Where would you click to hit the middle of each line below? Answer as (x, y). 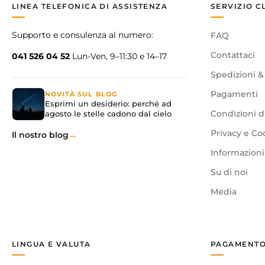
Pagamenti (234, 94)
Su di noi (229, 172)
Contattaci (233, 55)
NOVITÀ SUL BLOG (81, 94)
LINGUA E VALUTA (51, 244)
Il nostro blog (40, 135)
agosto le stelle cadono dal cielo (108, 113)
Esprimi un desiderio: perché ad (108, 103)
